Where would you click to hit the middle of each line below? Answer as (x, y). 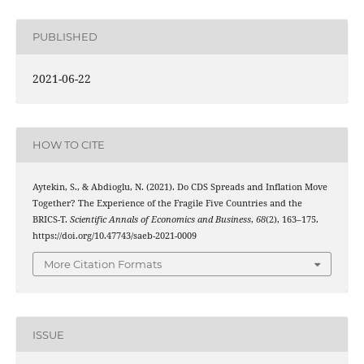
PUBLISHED (65, 37)
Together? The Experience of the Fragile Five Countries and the (167, 203)
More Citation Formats (103, 264)
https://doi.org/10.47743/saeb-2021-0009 (114, 235)
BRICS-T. (51, 219)
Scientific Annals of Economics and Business (160, 219)
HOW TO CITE (68, 145)
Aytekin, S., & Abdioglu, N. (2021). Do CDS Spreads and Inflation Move (180, 186)
